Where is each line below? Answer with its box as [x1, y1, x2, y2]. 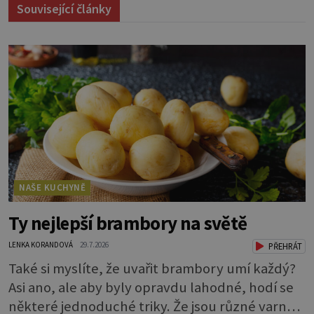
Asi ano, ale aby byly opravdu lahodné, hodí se [8, 278, 294, 297]
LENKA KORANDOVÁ [8, 240, 73, 250]
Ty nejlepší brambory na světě [8, 211, 247, 235]
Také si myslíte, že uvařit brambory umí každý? [8, 259, 296, 278]
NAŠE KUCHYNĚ [19, 182, 86, 194]
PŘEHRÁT [266, 240, 302, 252]
